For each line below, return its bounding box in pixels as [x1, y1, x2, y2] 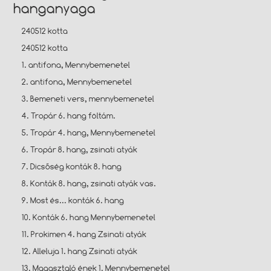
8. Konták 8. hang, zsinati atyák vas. [22, 178, 157, 188]
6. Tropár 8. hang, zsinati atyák [22, 144, 138, 154]
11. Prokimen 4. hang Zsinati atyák [22, 229, 147, 239]
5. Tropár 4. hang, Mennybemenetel [22, 127, 156, 137]
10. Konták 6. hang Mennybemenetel [22, 212, 156, 222]
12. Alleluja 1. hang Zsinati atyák [22, 246, 138, 256]
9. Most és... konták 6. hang [22, 195, 125, 205]
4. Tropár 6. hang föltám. [22, 110, 116, 120]
